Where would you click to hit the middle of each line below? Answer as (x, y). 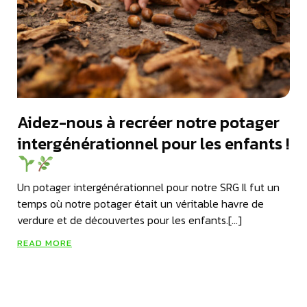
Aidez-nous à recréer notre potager (148, 122)
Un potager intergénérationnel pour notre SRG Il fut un (148, 187)
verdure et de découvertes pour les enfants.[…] (130, 220)
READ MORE (45, 243)
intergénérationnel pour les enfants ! (153, 143)
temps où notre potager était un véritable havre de (140, 203)
